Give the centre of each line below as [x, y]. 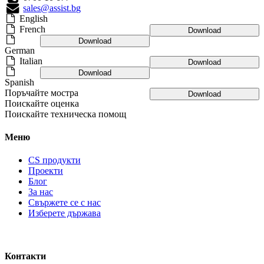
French [32, 29]
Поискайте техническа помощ [65, 114]
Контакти [25, 256]
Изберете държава [65, 213]
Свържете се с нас [65, 203]
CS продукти [55, 160]
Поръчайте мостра [42, 93]
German [20, 50]
